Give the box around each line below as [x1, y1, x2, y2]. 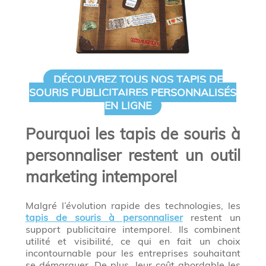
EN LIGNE [104, 99, 151, 112]
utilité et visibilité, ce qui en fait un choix [25, 235, 241, 248]
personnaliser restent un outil [25, 145, 241, 166]
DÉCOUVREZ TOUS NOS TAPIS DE [53, 72, 223, 86]
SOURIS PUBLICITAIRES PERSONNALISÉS [29, 85, 237, 99]
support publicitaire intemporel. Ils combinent [25, 223, 241, 236]
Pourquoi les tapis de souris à [25, 124, 241, 144]
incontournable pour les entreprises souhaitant [25, 247, 241, 259]
